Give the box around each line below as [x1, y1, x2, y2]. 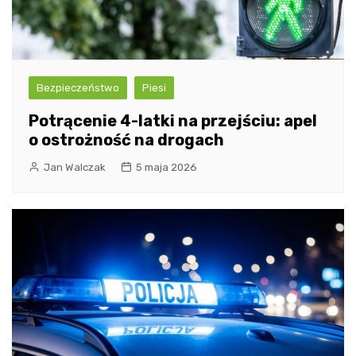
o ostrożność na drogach [29, 130, 224, 149]
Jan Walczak [44, 161, 106, 173]
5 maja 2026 [136, 161, 197, 173]
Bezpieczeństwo [37, 81, 119, 94]
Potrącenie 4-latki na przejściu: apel [29, 110, 317, 130]
